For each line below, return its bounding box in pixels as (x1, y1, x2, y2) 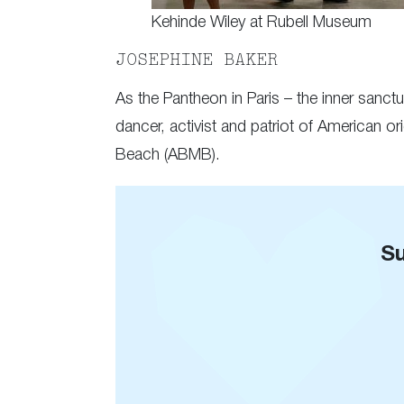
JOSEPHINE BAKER (115, 52, 278, 69)
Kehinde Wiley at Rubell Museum (151, 14, 372, 30)
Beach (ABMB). (115, 147, 220, 162)
